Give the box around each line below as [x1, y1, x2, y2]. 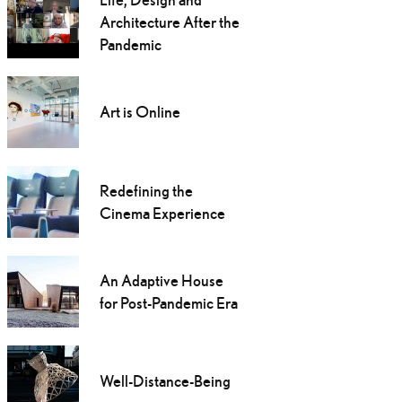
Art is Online [99, 102, 180, 122]
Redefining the [99, 181, 193, 201]
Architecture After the [99, 13, 240, 32]
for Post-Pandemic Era [99, 293, 238, 313]
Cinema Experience [99, 204, 225, 223]
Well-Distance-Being [99, 371, 231, 391]
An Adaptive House [99, 271, 223, 291]
